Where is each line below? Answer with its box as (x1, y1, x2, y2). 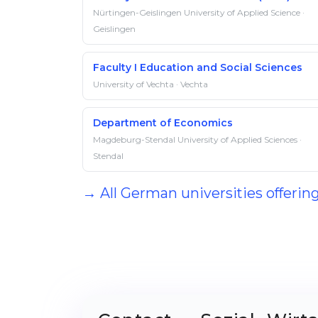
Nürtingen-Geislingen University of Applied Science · (93, 7, 305, 18)
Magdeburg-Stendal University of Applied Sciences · (93, 134, 302, 145)
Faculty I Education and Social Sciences (93, 61, 302, 74)
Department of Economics (93, 116, 233, 129)
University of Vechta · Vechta (93, 79, 208, 89)
